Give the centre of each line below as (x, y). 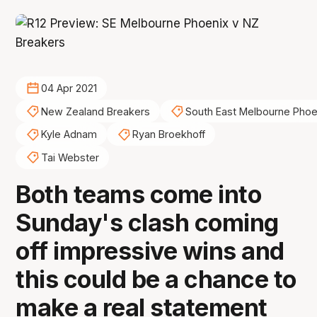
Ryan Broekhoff (168, 134)
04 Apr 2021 (69, 88)
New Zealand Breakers (95, 111)
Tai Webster (70, 157)
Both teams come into (139, 194)
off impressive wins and (150, 250)
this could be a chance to (156, 279)
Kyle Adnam (69, 134)
